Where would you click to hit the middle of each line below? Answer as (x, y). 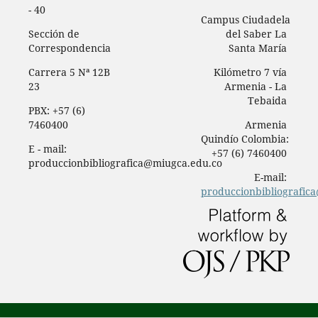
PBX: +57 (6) (56, 111)
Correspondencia (69, 48)
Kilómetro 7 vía (251, 72)
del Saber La (257, 34)
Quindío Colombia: (245, 139)
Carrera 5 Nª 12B (69, 72)
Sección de (54, 34)
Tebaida (268, 101)
